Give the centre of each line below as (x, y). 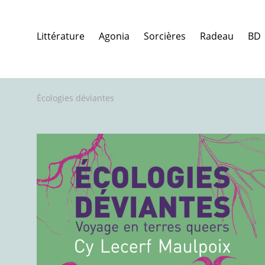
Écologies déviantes (75, 98)
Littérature (61, 36)
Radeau (217, 36)
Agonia (114, 36)
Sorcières (165, 36)
